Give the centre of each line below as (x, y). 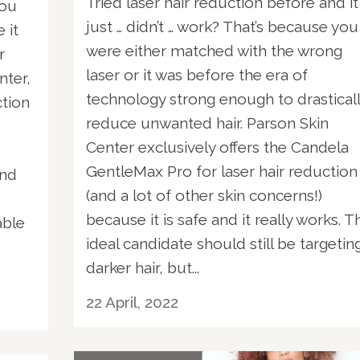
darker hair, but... (143, 267)
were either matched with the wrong (214, 50)
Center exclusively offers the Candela (217, 147)
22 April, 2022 (132, 302)
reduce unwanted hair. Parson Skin (207, 123)
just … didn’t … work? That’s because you (222, 26)
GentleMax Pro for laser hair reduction (222, 171)
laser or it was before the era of (197, 74)
